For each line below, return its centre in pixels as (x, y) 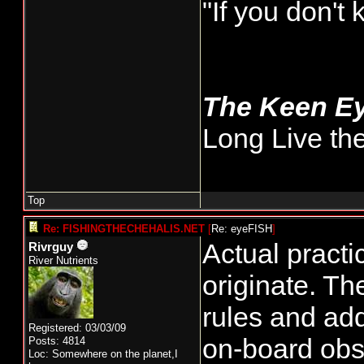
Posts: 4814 (57, 341)
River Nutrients (63, 260)
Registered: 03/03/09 (77, 328)
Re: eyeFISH (242, 229)
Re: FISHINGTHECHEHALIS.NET (124, 229)
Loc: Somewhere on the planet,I (103, 354)
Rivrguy (51, 247)
